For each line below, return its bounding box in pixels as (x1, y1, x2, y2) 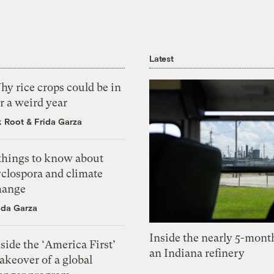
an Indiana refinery (149, 246, 245, 260)
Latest (149, 53, 174, 64)
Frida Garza (34, 116, 83, 127)
